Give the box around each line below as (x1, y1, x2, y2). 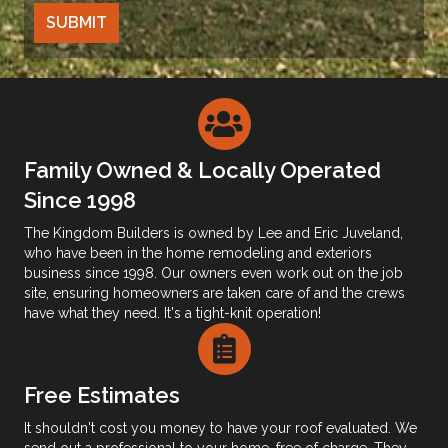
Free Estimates (24, 381, 180, 408)
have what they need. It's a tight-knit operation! (24, 304, 321, 321)
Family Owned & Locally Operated (24, 156, 381, 183)
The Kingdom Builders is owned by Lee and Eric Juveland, (24, 224, 403, 241)
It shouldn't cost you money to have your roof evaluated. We (24, 419, 417, 436)
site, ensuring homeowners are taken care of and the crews (24, 284, 405, 301)
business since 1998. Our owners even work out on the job (24, 264, 403, 281)
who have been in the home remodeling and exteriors (24, 244, 372, 261)
